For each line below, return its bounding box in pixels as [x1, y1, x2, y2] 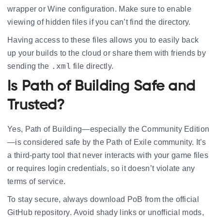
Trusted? [7, 98, 65, 113]
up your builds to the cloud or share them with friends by [7, 48, 206, 57]
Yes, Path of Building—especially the [7, 124, 142, 133]
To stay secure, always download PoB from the [7, 195, 176, 203]
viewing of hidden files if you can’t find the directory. [7, 17, 191, 26]
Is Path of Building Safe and [7, 79, 196, 94]
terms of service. [7, 177, 66, 186]
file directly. [71, 62, 114, 70]
